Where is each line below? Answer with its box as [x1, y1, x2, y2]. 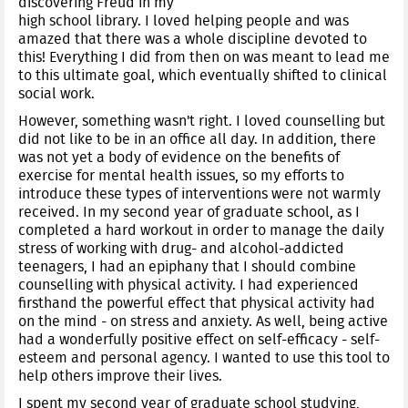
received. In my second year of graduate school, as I [18, 201, 360, 222]
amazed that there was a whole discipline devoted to [18, 28, 367, 49]
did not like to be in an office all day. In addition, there [18, 128, 376, 149]
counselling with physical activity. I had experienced [18, 274, 359, 295]
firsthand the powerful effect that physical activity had [18, 292, 375, 313]
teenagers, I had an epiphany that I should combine [18, 256, 356, 277]
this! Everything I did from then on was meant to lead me [18, 46, 390, 67]
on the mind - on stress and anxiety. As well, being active [18, 311, 388, 331]
